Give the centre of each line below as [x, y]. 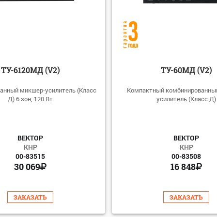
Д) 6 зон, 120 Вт [31, 99]
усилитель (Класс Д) [186, 99]
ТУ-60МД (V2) [186, 70]
